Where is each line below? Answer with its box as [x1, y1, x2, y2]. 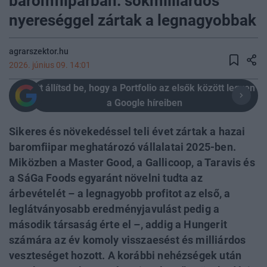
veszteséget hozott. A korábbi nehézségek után [9, 249, 242, 262]
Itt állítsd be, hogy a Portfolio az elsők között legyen [33, 82, 255, 94]
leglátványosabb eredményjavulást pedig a [9, 203, 220, 215]
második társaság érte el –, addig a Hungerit [9, 218, 227, 231]
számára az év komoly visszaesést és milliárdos [9, 234, 246, 246]
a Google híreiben [106, 97, 182, 109]
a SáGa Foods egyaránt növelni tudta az [9, 172, 203, 184]
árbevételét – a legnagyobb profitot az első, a [9, 187, 231, 200]
